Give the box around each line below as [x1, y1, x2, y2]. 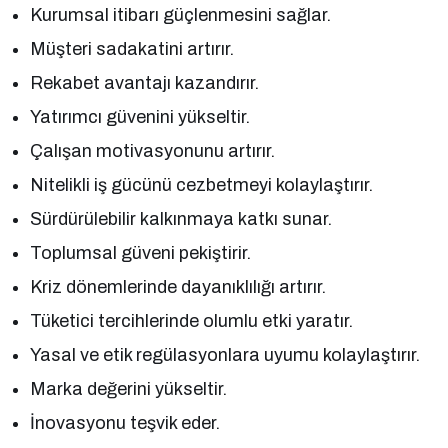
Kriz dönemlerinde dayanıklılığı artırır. [30, 277, 327, 298]
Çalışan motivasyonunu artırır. [30, 141, 276, 162]
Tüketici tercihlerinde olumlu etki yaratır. [30, 311, 354, 332]
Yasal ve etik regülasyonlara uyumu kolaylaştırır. [30, 345, 421, 366]
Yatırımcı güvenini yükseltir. [30, 107, 251, 128]
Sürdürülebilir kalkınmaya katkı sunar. [30, 209, 333, 230]
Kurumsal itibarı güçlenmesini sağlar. [30, 5, 332, 26]
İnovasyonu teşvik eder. [30, 413, 221, 434]
